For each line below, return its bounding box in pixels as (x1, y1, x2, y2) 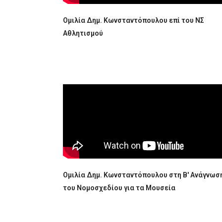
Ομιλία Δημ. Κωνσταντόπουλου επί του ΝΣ (63, 16, 204, 24)
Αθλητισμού (63, 29, 103, 37)
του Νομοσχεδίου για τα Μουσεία (63, 184, 175, 192)
